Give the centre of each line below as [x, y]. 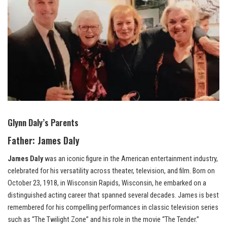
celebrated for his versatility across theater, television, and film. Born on [111, 171]
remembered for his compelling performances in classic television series [113, 208]
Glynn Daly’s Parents [43, 123]
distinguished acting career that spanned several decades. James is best [113, 196]
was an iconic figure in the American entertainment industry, [130, 159]
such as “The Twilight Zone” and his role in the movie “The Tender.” [103, 220]
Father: [23, 141]
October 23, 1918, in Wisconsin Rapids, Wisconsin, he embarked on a [107, 183]
